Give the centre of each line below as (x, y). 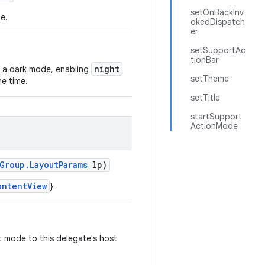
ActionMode (214, 126)
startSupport (216, 117)
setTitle (205, 98)
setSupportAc (218, 50)
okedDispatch (218, 22)
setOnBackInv (217, 12)
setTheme (210, 79)
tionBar (205, 60)
